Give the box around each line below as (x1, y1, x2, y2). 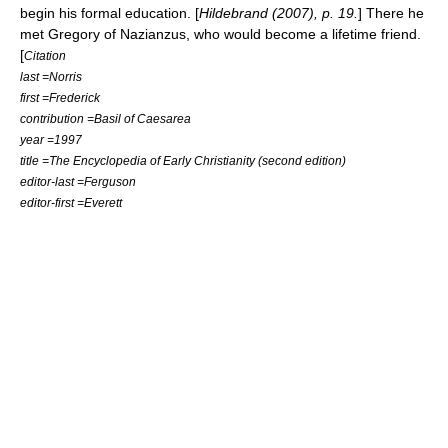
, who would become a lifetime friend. (186, 26, 421, 42)
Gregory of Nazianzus (48, 26, 186, 42)
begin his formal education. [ (20, 5, 199, 21)
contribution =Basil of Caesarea (20, 112, 191, 125)
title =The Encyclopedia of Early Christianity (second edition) (20, 154, 346, 167)
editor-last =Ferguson (20, 175, 136, 188)
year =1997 (20, 133, 82, 146)
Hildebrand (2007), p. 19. (199, 5, 358, 21)
